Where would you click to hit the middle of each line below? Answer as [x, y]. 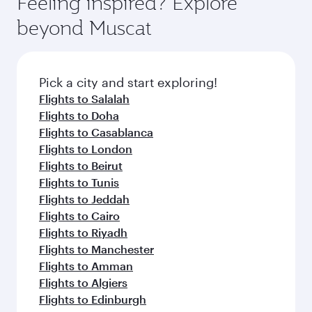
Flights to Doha [79, 115]
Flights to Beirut [81, 165]
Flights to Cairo [79, 216]
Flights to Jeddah [84, 199]
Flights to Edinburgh [93, 299]
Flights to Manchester [96, 249]
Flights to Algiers [83, 282]
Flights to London [86, 149]
